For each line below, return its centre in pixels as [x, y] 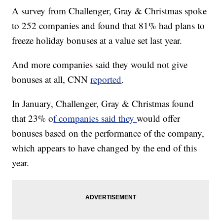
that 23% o [33, 118]
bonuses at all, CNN [51, 79]
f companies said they [95, 118]
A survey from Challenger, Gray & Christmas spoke [110, 11]
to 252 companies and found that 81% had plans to [109, 26]
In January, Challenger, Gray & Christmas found [103, 104]
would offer [159, 118]
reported [106, 79]
